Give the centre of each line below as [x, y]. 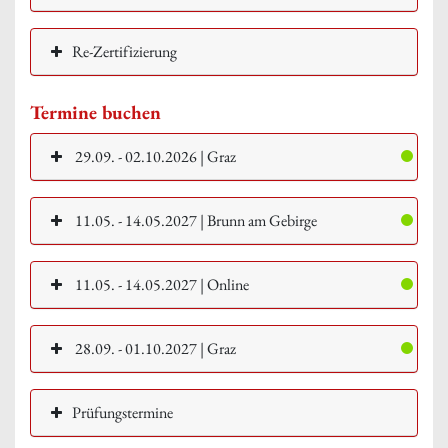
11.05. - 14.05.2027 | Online [160, 284]
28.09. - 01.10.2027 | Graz [154, 348]
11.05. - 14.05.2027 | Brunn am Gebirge [194, 220]
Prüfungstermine [122, 412]
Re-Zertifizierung [124, 51]
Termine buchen [95, 112]
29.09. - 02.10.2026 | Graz [154, 156]
